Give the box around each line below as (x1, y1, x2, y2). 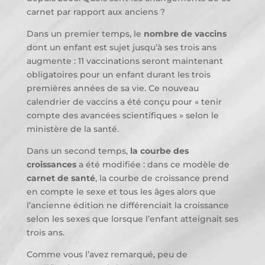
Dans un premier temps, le (26, 28, 144, 39)
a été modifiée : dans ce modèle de (76, 159, 230, 170)
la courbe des (130, 146, 189, 156)
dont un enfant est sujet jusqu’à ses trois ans (26, 42, 216, 53)
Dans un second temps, (26, 146, 130, 156)
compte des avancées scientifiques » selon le (26, 110, 219, 121)
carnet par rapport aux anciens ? (26, 7, 165, 17)
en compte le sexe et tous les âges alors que (26, 186, 216, 197)
